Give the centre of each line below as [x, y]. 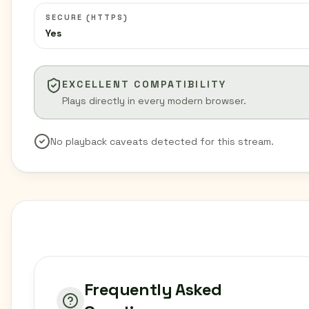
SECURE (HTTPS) [87, 17]
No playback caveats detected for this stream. [162, 141]
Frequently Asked [153, 289]
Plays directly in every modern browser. [154, 101]
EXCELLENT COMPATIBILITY [144, 84]
